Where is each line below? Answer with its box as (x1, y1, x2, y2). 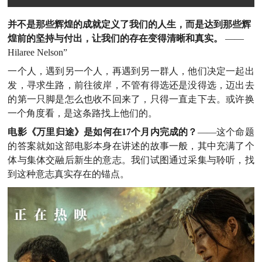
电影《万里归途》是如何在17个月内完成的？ (8, 126, 198, 137)
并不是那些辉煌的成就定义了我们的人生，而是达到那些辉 (8, 19, 251, 29)
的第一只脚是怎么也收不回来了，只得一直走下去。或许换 (8, 94, 254, 104)
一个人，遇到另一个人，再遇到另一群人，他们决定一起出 (8, 65, 254, 76)
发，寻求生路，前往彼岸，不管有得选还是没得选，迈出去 (8, 80, 254, 90)
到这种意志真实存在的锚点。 (8, 168, 130, 179)
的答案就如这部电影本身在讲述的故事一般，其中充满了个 (8, 140, 254, 151)
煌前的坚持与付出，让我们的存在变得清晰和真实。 (8, 33, 223, 43)
